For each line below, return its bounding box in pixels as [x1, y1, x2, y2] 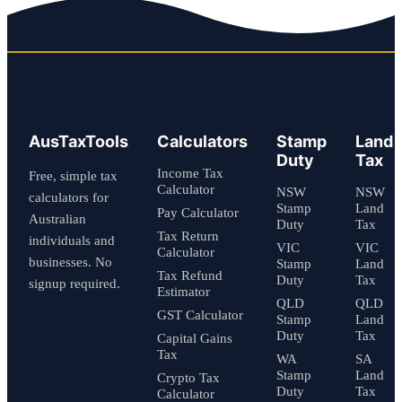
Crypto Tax [157, 370, 220, 385]
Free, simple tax [29, 168, 118, 183]
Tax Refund [157, 267, 223, 283]
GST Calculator [157, 307, 243, 322]
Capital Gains [157, 330, 232, 345]
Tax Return [157, 228, 219, 243]
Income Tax [157, 165, 223, 180]
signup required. [29, 275, 120, 291]
